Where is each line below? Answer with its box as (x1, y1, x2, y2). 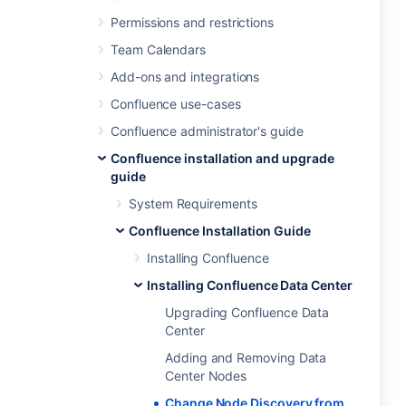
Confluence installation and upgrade (111, 150, 334, 166)
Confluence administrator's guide (111, 123, 304, 139)
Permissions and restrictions (111, 14, 275, 30)
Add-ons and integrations (111, 69, 260, 84)
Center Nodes (165, 368, 247, 383)
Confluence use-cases (111, 96, 241, 111)
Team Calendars (111, 42, 207, 57)
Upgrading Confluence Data (165, 304, 330, 320)
